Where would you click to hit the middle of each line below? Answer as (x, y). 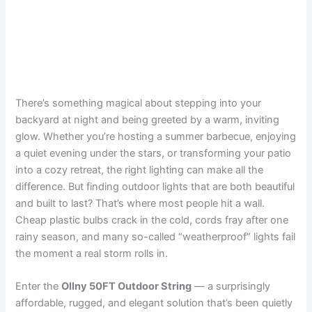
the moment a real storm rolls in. (92, 253)
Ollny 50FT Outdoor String (127, 286)
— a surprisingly (231, 286)
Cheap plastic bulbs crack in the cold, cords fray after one (152, 220)
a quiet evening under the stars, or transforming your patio (154, 153)
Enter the (39, 286)
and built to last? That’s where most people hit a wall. (140, 203)
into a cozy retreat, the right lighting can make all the (140, 170)
